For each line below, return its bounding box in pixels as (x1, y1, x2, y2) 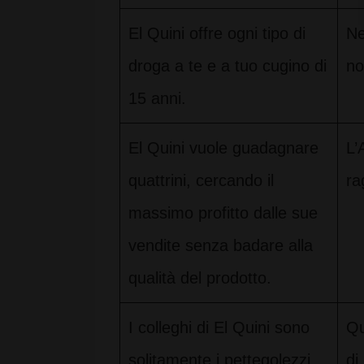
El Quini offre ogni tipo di (128, 24, 305, 42)
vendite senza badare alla (128, 236, 313, 254)
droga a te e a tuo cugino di (128, 57, 327, 75)
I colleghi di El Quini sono (128, 318, 310, 336)
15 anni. (128, 89, 186, 107)
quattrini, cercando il (128, 171, 274, 189)
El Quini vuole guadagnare (128, 139, 318, 157)
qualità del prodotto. (128, 269, 271, 287)
